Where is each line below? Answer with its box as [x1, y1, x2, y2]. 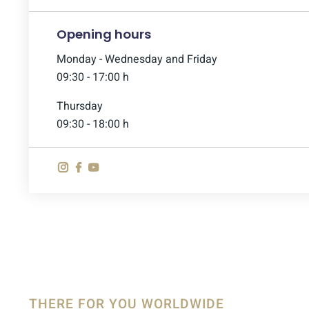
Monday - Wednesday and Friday [57, 51, 217, 68]
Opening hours [57, 26, 151, 43]
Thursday [57, 98, 103, 114]
